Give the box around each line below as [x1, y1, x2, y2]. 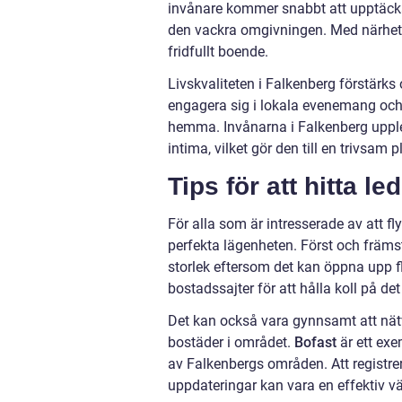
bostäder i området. [168, 334, 294, 352]
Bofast [294, 334, 336, 352]
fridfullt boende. [168, 43, 268, 61]
